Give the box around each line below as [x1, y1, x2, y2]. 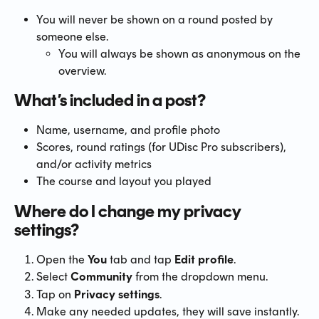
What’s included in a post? [14, 89, 206, 110]
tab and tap [107, 252, 174, 266]
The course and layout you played [36, 174, 211, 189]
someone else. [36, 29, 108, 43]
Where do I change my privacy [14, 200, 244, 221]
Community [70, 270, 132, 284]
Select [36, 270, 70, 284]
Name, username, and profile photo [36, 122, 220, 137]
